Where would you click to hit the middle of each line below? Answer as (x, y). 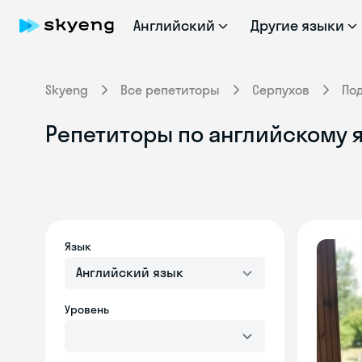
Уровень (87, 309)
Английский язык (130, 272)
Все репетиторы (170, 90)
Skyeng (67, 90)
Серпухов (281, 90)
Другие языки (297, 25)
